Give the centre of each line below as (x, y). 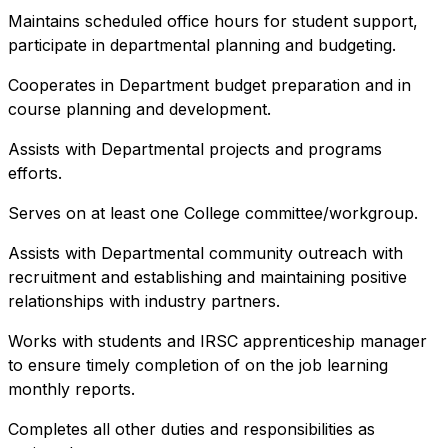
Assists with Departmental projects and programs (195, 148)
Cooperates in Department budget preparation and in (209, 84)
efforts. (35, 172)
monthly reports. (71, 388)
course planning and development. (139, 108)
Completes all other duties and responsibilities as (191, 428)
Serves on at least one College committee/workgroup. (213, 212)
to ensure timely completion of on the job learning (198, 364)
